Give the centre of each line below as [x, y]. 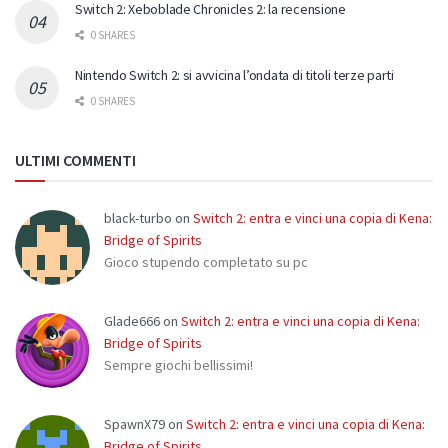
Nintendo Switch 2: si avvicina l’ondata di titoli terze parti [234, 75]
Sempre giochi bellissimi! [178, 364]
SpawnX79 [134, 423]
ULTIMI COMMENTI [75, 160]
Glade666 [132, 320]
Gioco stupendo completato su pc [206, 262]
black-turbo [138, 218]
